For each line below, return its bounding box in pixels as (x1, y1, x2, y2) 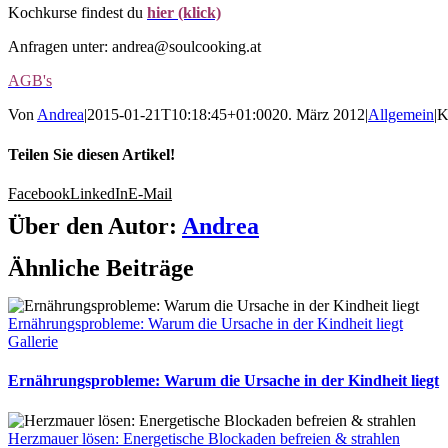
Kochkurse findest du (8, 4, 147, 22)
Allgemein (368, 106, 434, 124)
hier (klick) (147, 4, 221, 22)
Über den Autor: (8, 212, 182, 239)
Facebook (8, 184, 70, 202)
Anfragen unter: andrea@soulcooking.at (8, 38, 261, 56)
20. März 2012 (272, 106, 365, 124)
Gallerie (8, 332, 58, 350)
